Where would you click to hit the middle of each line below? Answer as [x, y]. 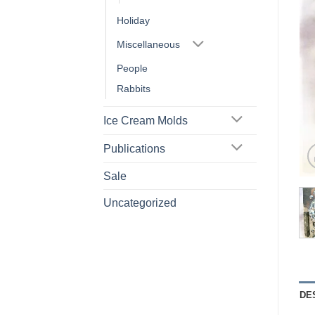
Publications [134, 148]
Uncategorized [140, 202]
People [132, 68]
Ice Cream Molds [146, 120]
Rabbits [134, 88]
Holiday [133, 21]
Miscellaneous [148, 44]
